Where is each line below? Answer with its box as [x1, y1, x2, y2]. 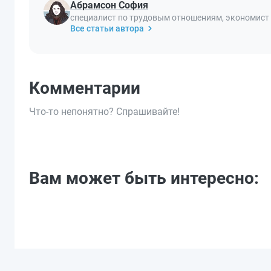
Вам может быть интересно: [29, 168, 259, 188]
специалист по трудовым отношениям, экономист [70, 13, 269, 22]
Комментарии [29, 78, 140, 98]
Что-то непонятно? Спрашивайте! [29, 106, 180, 117]
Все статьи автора [70, 24, 144, 33]
